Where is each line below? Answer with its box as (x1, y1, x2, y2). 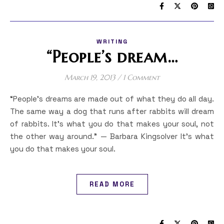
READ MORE (89, 180, 135, 188)
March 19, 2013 (64, 72, 115, 82)
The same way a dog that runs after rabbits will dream (10, 106, 214, 116)
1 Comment (123, 72, 159, 82)
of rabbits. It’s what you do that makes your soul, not (10, 119, 214, 128)
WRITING (96, 37, 128, 45)
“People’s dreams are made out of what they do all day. (10, 94, 17, 103)
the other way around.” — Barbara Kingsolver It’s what (10, 131, 214, 141)
